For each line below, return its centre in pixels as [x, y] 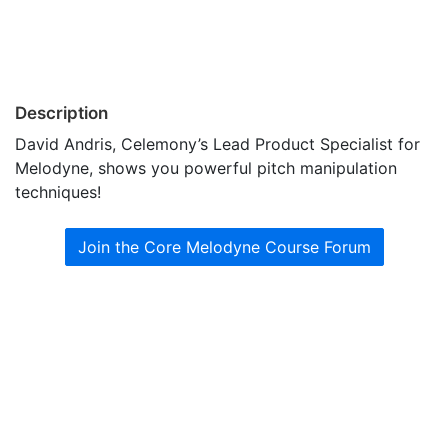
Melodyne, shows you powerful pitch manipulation [206, 167]
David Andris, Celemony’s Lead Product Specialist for [217, 143]
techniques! [58, 191]
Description [61, 112]
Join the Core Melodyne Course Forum [224, 246]
